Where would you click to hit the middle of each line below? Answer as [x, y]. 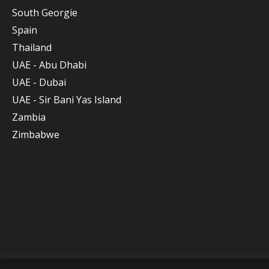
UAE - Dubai [39, 82]
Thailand [32, 47]
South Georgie [45, 13]
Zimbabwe [36, 134]
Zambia [29, 117]
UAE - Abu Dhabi [49, 65]
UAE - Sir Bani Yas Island [67, 100]
